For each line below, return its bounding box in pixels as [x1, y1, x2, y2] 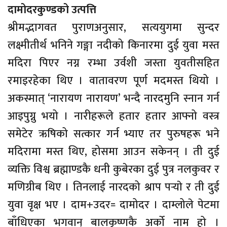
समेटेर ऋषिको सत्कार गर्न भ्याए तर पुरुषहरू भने [8, 125, 219, 144]
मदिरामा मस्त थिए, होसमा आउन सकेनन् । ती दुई [8, 142, 219, 162]
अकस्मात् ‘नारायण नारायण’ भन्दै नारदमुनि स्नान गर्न [8, 89, 219, 108]
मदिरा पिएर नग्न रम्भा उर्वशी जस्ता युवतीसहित [8, 54, 219, 73]
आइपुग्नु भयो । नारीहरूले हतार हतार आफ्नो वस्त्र [8, 107, 219, 126]
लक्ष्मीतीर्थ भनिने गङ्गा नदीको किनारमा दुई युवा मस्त [8, 36, 219, 55]
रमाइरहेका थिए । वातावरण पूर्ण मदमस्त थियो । [8, 71, 219, 91]
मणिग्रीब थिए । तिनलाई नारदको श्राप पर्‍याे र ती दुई [8, 178, 219, 197]
